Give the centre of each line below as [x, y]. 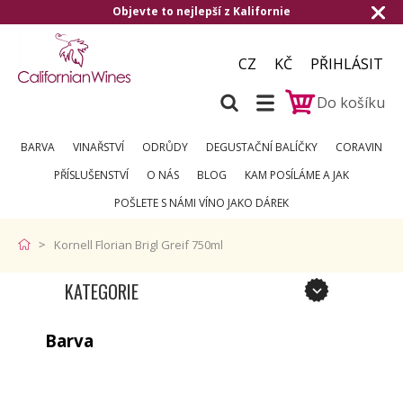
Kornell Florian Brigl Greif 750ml [139, 245]
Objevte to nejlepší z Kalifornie [201, 11]
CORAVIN [359, 147]
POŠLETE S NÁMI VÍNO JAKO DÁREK [201, 203]
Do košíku [351, 102]
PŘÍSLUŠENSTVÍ [91, 175]
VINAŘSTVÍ [99, 147]
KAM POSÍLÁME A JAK [297, 175]
